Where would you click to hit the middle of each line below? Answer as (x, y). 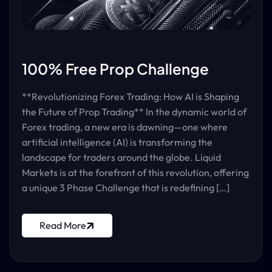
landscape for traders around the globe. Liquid (121, 157)
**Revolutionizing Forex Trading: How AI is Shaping (131, 97)
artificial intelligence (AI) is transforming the (117, 142)
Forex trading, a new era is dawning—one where (125, 127)
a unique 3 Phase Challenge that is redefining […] (126, 188)
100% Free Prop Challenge (115, 69)
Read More (63, 225)
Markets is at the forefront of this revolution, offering (135, 172)
